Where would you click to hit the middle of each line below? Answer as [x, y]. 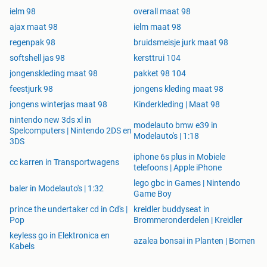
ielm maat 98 [157, 27]
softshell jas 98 [37, 58]
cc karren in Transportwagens [64, 162]
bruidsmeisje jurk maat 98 [181, 43]
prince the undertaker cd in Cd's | [69, 209]
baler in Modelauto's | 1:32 [57, 189]
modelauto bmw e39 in [176, 125]
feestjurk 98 [31, 89]
